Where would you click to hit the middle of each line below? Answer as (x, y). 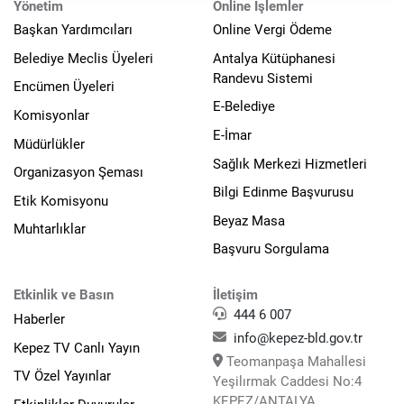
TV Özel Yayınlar (62, 376)
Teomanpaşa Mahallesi (294, 362)
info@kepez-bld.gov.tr (298, 339)
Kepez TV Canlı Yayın (77, 348)
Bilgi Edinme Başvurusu (283, 193)
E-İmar (232, 136)
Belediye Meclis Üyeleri (83, 58)
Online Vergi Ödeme (272, 30)
